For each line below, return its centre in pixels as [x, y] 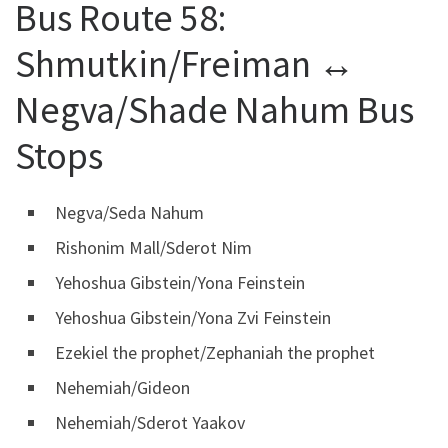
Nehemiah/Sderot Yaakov [150, 422]
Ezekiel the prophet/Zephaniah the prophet [215, 352]
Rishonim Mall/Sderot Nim [153, 247]
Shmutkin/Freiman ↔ [185, 63]
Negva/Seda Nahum [129, 212]
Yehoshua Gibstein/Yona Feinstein [180, 282]
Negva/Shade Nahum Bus [214, 109]
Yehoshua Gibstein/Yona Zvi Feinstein [193, 317]
